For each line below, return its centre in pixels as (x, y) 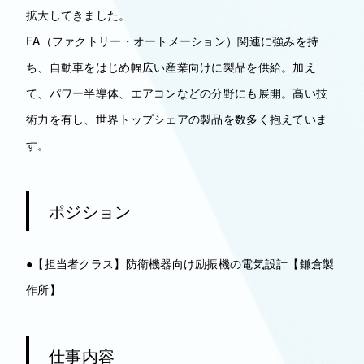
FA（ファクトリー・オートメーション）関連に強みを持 (173, 41)
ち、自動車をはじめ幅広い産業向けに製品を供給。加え (171, 67)
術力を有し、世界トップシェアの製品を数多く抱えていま (177, 119)
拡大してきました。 (78, 15)
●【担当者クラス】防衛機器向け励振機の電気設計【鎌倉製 (180, 263)
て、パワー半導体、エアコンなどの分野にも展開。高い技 (177, 93)
